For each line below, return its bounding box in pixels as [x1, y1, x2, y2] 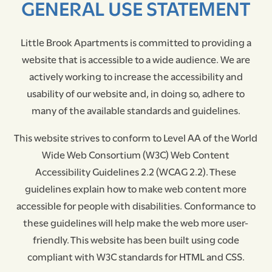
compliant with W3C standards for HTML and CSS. [27, 249, 245, 263]
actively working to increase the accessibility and [29, 69, 243, 83]
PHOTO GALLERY [42, 212, 125, 228]
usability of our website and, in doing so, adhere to [27, 86, 245, 100]
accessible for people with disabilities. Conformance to [16, 198, 256, 212]
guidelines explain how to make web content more [25, 181, 247, 195]
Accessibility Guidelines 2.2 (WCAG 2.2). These [35, 164, 237, 178]
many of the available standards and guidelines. [31, 103, 240, 117]
